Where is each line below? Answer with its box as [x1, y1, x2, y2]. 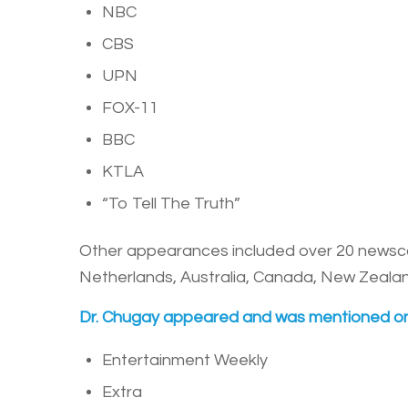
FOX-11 [102, 98, 158, 117]
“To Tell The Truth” [102, 194, 240, 212]
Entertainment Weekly [102, 352, 268, 370]
